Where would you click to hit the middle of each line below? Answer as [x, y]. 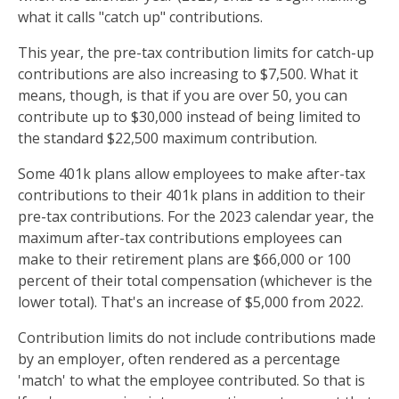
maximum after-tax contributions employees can [180, 238]
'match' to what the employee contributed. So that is [191, 380]
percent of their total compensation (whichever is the [195, 281]
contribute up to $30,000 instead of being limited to [189, 117]
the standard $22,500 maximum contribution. [167, 138]
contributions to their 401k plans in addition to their [191, 195]
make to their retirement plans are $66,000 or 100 [184, 259]
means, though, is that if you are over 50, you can [183, 95]
